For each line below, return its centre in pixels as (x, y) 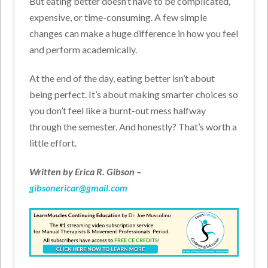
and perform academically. (83, 50)
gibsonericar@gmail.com (79, 188)
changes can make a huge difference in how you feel (134, 33)
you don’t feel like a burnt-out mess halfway (118, 111)
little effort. (53, 143)
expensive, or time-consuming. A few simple (118, 17)
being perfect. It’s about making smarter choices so (134, 95)
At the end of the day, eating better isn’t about (122, 78)
